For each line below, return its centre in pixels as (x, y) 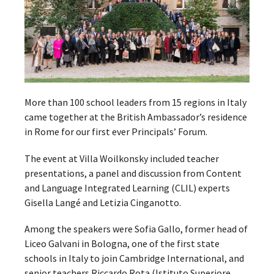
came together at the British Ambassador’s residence (136, 117)
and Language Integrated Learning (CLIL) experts (127, 187)
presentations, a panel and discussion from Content (133, 173)
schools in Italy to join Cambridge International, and (134, 258)
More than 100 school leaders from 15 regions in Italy (135, 102)
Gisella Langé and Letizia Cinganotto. (103, 202)
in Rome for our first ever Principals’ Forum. (116, 132)
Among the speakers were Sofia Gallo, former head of (136, 229)
